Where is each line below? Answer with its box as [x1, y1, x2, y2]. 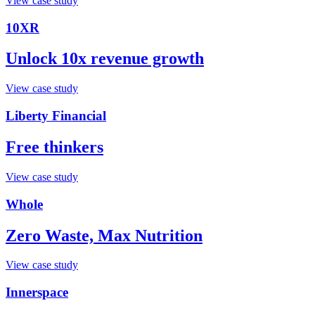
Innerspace [6, 285, 68, 300]
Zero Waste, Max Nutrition [6, 226, 202, 245]
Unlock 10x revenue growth [6, 49, 204, 68]
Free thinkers [6, 138, 103, 156]
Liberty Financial [6, 108, 106, 124]
